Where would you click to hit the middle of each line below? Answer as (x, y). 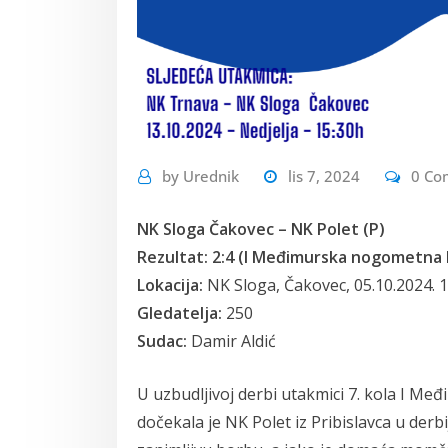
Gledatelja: (179, 313)
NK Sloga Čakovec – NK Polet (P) (261, 229)
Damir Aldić (231, 341)
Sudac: (162, 341)
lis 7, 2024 (324, 175)
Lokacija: (170, 285)
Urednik (211, 175)
